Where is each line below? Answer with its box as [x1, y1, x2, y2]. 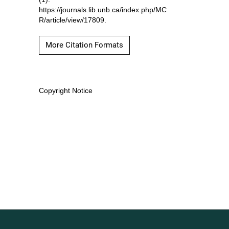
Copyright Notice [38, 87, 93, 95]
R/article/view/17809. [38, 16, 106, 25]
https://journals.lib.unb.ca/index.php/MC [38, 6, 167, 14]
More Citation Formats [45, 40, 123, 50]
